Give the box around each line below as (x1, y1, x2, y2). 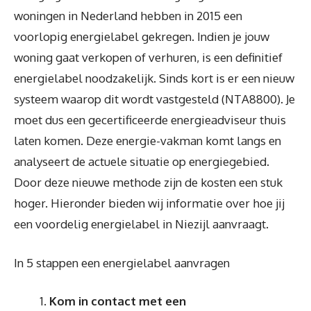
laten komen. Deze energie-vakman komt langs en (14, 133, 281, 148)
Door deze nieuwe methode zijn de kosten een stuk (14, 175, 283, 190)
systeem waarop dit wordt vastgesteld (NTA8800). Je (14, 92, 295, 106)
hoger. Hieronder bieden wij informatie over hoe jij (14, 196, 285, 210)
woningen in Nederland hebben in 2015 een (14, 8, 242, 23)
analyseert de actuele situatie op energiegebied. (14, 154, 269, 169)
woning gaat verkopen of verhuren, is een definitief (14, 50, 283, 65)
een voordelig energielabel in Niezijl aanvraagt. (14, 217, 269, 231)
